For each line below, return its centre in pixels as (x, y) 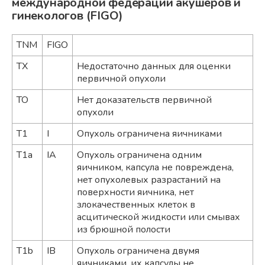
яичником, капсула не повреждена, (155, 167)
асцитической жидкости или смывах (159, 217)
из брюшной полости (124, 229)
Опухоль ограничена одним (139, 155)
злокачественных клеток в (136, 204)
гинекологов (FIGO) (67, 15)
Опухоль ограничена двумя (138, 251)
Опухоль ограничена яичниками (149, 133)
